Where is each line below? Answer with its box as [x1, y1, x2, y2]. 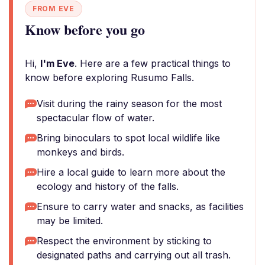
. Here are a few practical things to [75, 57, 231, 69]
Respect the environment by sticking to [37, 235, 212, 247]
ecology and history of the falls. [37, 180, 179, 192]
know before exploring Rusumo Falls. [25, 72, 194, 83]
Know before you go [25, 19, 145, 40]
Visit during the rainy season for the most [37, 98, 222, 109]
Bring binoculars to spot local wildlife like [37, 132, 220, 144]
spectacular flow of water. [37, 112, 154, 124]
